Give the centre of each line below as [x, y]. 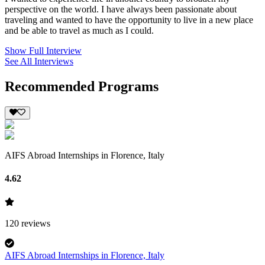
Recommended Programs [82, 86]
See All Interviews [39, 61]
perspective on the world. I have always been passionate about [121, 9]
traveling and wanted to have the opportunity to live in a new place [129, 20]
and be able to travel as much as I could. [79, 30]
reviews [36, 223]
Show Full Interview [43, 50]
